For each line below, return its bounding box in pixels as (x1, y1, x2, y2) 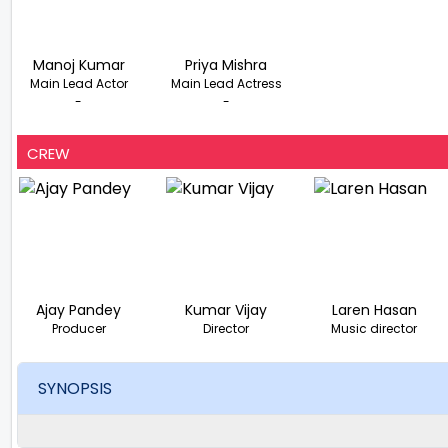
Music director (331, 319, 418, 337)
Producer (51, 319, 106, 337)
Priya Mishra (185, 54, 268, 75)
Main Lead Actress (170, 74, 282, 92)
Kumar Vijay (185, 299, 268, 320)
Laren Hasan (331, 299, 417, 320)
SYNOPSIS (38, 377, 112, 401)
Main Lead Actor (29, 74, 128, 92)
